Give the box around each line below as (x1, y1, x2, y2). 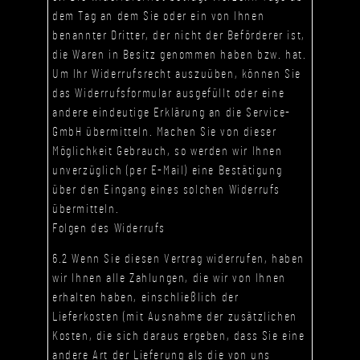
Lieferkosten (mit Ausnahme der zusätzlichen (52, 310, 297, 324)
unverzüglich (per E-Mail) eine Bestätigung (52, 163, 283, 177)
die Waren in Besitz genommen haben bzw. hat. (52, 47, 307, 61)
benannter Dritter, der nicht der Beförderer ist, (52, 28, 305, 42)
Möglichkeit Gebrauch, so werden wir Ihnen (52, 144, 283, 157)
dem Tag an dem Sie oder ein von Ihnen (52, 9, 265, 22)
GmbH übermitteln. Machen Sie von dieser (52, 125, 277, 138)
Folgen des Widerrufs (52, 221, 166, 235)
